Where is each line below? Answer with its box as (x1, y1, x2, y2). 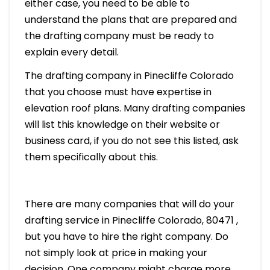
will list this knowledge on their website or (24, 118, 220, 132)
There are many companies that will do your (24, 197, 234, 212)
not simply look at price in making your (24, 246, 207, 260)
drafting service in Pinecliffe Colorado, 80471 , (24, 213, 238, 228)
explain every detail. (24, 45, 119, 60)
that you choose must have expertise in (24, 85, 212, 99)
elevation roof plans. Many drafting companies (24, 101, 245, 116)
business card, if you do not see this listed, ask (24, 134, 239, 148)
